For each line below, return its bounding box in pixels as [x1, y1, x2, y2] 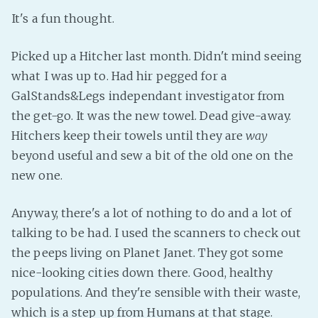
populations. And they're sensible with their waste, [11, 285, 301, 300]
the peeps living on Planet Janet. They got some [11, 245, 283, 260]
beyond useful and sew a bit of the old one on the [11, 148, 293, 163]
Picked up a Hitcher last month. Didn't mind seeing [11, 48, 302, 63]
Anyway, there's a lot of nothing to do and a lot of [11, 205, 292, 220]
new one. [11, 168, 62, 182]
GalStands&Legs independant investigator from [11, 88, 285, 103]
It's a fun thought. [11, 11, 114, 26]
